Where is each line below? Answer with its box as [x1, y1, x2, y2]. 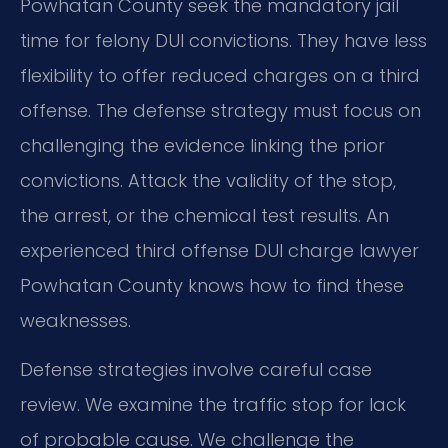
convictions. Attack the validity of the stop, [20, 167, 396, 193]
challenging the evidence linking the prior [20, 132, 385, 158]
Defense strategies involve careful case [20, 357, 372, 383]
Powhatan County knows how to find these [20, 272, 404, 298]
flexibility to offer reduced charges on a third [20, 62, 420, 88]
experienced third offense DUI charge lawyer [20, 237, 419, 263]
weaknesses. [20, 307, 131, 333]
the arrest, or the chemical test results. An [20, 202, 389, 228]
